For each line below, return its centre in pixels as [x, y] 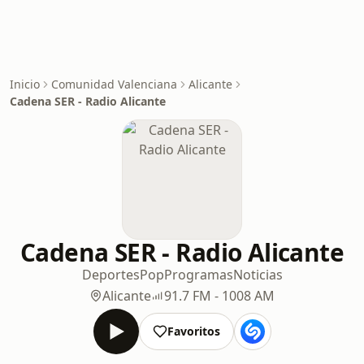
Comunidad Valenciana [114, 84]
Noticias [258, 275]
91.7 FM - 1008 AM [219, 296]
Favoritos [193, 331]
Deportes [110, 275]
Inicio [25, 84]
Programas [198, 275]
